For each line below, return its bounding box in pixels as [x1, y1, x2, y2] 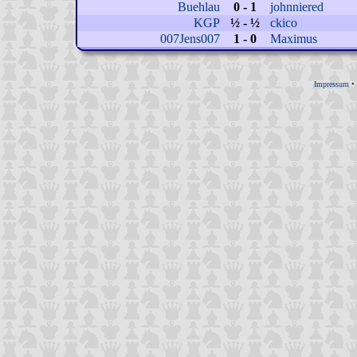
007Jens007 [159, 32, 220, 45]
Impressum [314, 80, 349, 88]
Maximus [269, 32, 317, 45]
